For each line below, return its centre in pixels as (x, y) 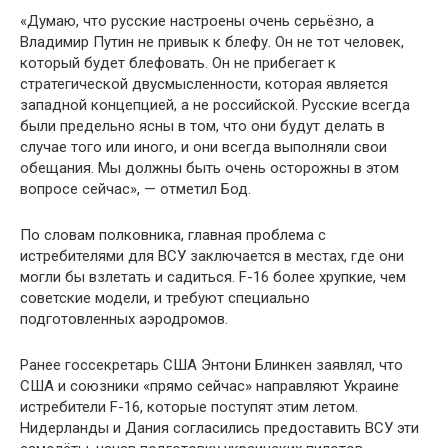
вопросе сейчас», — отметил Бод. (135, 188)
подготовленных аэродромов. (124, 318)
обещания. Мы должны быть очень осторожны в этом (209, 167)
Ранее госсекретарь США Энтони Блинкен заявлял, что (211, 364)
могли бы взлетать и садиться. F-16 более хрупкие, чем (213, 276)
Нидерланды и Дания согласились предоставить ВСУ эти (219, 427)
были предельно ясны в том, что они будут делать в (202, 125)
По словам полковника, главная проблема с (173, 234)
